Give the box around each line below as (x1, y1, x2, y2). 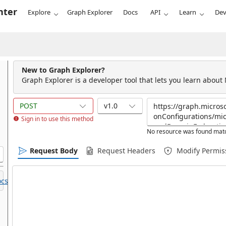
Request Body (30, 146, 78, 155)
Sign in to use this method (21, 115, 93, 123)
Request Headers (97, 146, 155, 155)
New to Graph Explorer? (22, 65, 105, 75)
